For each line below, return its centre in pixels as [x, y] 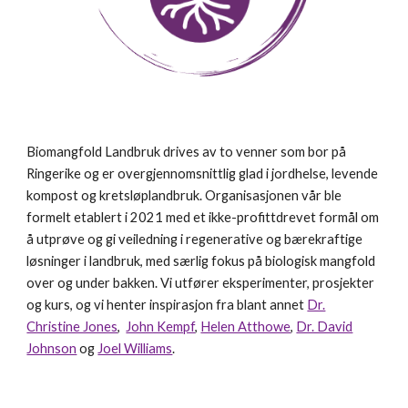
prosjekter [344, 283]
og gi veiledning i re [143, 240]
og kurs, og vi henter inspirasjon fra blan [144, 305]
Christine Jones [72, 327]
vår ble [321, 196]
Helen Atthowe [246, 327]
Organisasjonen [252, 196]
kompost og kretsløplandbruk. [116, 196]
